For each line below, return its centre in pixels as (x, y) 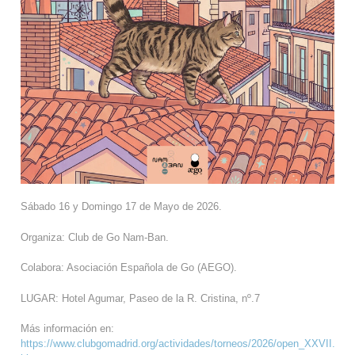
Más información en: (67, 329)
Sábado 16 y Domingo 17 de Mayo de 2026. (121, 207)
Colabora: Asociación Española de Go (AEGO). (129, 268)
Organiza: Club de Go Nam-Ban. (95, 237)
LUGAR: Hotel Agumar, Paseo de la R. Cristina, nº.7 (140, 298)
